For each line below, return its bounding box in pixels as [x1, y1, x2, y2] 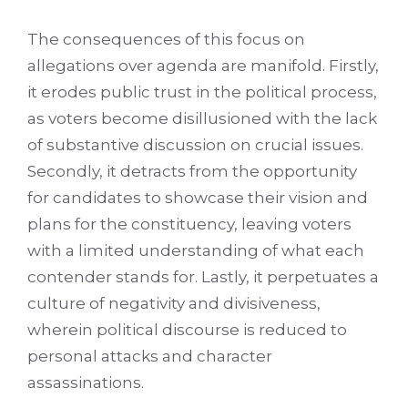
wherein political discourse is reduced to [27, 320, 347, 339]
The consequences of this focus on [27, 29, 305, 48]
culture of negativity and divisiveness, [27, 293, 321, 312]
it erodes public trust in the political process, [27, 82, 377, 101]
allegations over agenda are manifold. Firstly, [27, 56, 379, 75]
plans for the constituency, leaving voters [27, 214, 352, 233]
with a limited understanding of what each [27, 240, 364, 260]
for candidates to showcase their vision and [27, 188, 368, 207]
